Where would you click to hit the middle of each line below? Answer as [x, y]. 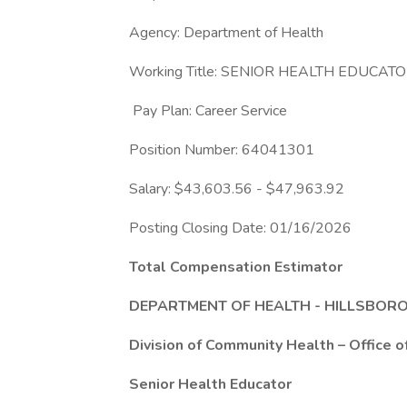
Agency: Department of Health [226, 33]
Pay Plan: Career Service [208, 111]
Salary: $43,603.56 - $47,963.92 [238, 189]
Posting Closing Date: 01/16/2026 [242, 228]
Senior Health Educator [212, 384]
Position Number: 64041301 [223, 150]
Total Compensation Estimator [238, 267]
